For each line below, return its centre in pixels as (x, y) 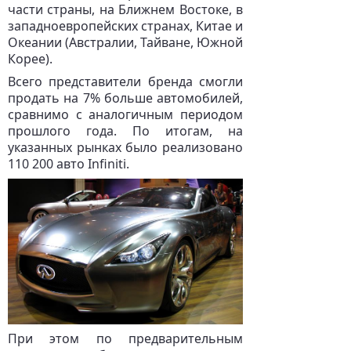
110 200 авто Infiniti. (69, 164)
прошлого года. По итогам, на (125, 131)
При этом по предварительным (125, 338)
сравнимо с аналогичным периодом (125, 114)
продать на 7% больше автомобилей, (125, 98)
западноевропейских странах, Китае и (125, 26)
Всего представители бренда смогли (125, 81)
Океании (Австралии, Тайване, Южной (125, 42)
